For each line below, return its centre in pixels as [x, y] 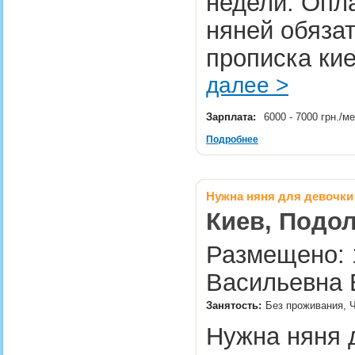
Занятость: [234, 305]
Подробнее [232, 139]
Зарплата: [231, 117]
